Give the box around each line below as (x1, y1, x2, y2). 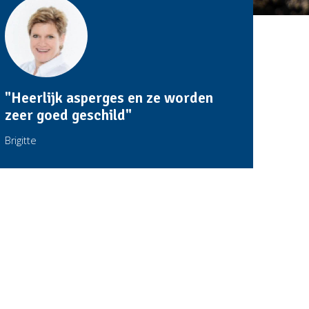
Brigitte (5, 133, 37, 147)
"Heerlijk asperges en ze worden (5, 89, 214, 107)
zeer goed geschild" (5, 106, 132, 124)
